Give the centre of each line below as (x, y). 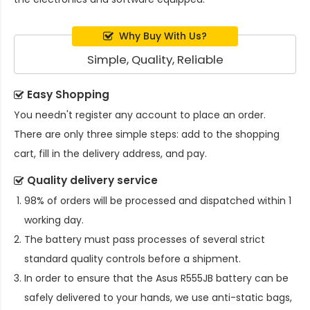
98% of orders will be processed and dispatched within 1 (158, 200)
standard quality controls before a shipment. (133, 258)
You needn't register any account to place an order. (140, 115)
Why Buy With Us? (163, 36)
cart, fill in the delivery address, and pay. (110, 153)
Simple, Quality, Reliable (155, 59)
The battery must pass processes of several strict (145, 239)
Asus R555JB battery (204, 278)
